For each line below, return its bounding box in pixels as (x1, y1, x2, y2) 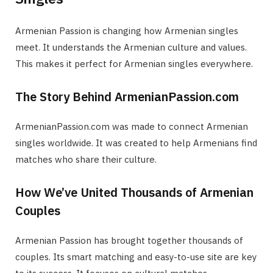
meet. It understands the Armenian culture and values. (15, 41, 247, 54)
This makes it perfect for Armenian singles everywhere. (15, 58, 253, 70)
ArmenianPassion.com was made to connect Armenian (15, 121, 248, 133)
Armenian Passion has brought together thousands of (15, 235, 243, 247)
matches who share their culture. (15, 154, 157, 166)
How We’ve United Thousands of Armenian (15, 184, 253, 201)
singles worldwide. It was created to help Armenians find (15, 137, 257, 149)
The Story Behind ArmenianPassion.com (15, 88, 239, 105)
